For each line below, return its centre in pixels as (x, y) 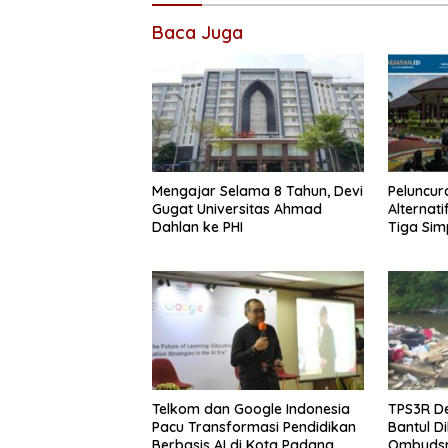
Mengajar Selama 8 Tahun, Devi (257, 191)
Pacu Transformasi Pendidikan (254, 426)
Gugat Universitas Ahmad (237, 209)
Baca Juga (197, 32)
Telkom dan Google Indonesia (251, 408)
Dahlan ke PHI (197, 227)
